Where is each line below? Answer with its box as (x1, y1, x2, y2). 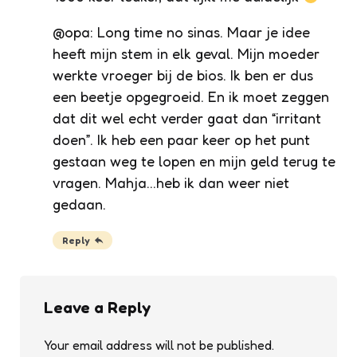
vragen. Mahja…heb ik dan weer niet (53, 174, 289, 192)
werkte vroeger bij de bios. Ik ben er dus (53, 66, 313, 84)
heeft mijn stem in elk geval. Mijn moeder (53, 45, 320, 63)
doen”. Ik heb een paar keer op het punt (53, 131, 310, 149)
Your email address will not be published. (44, 337, 274, 354)
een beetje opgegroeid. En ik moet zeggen (53, 88, 329, 106)
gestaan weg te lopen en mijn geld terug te (53, 152, 335, 171)
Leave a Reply (44, 298, 151, 318)
